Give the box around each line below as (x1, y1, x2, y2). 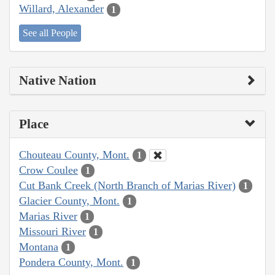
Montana (19, 240, 58, 253)
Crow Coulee (19, 163, 78, 176)
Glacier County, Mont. (19, 194, 120, 207)
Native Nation (19, 72, 96, 88)
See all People (23, 27, 77, 38)
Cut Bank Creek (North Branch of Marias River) (19, 179, 236, 192)
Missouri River (19, 225, 86, 238)
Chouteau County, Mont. (19, 148, 130, 161)
